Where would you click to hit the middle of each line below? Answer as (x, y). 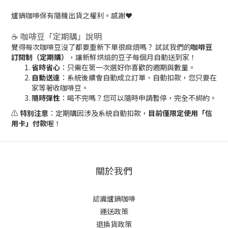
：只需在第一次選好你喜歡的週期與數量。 (128, 67)
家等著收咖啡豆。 (60, 88)
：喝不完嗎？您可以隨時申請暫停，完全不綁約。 (138, 98)
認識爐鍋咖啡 (114, 198)
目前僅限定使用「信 (180, 113)
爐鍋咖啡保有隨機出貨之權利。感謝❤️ (72, 15)
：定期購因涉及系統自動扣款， (98, 113)
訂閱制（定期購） (40, 57)
